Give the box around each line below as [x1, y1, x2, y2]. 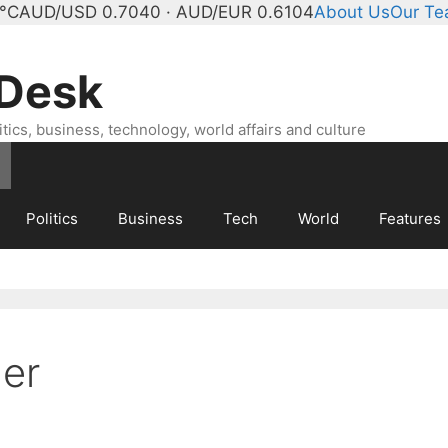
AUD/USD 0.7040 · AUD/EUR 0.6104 [19, 2, 314, 22]
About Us [314, 2, 390, 22]
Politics [26, 209, 78, 228]
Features [379, 209, 441, 228]
